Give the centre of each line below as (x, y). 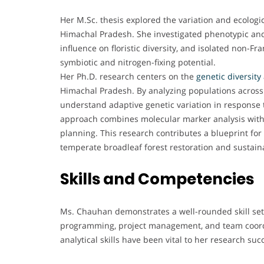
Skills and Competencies (157, 179)
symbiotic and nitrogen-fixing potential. (138, 62)
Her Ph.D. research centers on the (128, 76)
